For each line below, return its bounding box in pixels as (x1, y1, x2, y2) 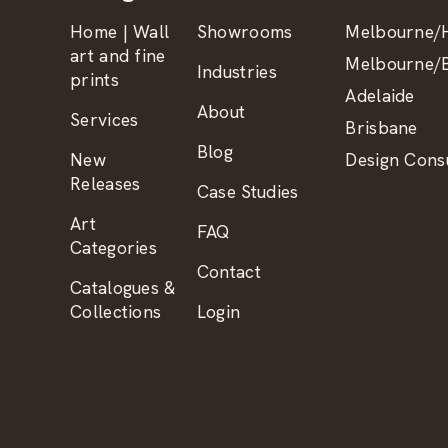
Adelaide (345, 84, 415, 107)
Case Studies (196, 180, 299, 203)
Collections (70, 300, 162, 323)
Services (70, 108, 139, 131)
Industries (196, 60, 277, 83)
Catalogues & (70, 276, 177, 299)
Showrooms (196, 20, 293, 43)
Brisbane (345, 116, 418, 139)
